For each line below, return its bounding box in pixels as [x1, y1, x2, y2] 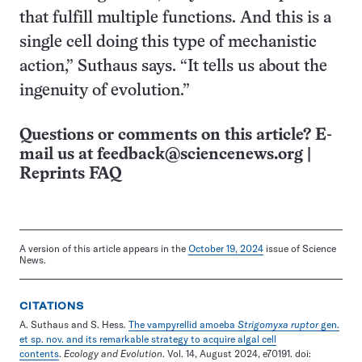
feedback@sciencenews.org [97, 147, 303, 162]
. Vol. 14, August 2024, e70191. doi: [162, 347, 311, 360]
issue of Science [263, 242, 336, 255]
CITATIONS [19, 300, 85, 312]
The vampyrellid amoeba [128, 318, 238, 330]
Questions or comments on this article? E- [19, 128, 332, 143]
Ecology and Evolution [64, 347, 162, 360]
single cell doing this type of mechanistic [19, 35, 317, 50]
